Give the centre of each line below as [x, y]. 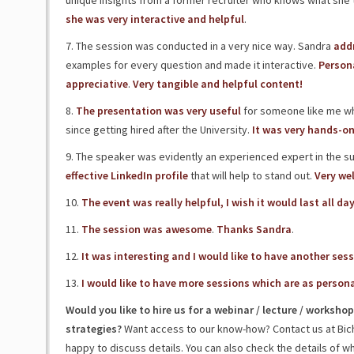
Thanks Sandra [254, 229]
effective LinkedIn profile [126, 175]
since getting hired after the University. [158, 130]
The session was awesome [146, 229]
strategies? [93, 329]
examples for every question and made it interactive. [192, 65]
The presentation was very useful [158, 111]
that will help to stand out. [251, 175]
